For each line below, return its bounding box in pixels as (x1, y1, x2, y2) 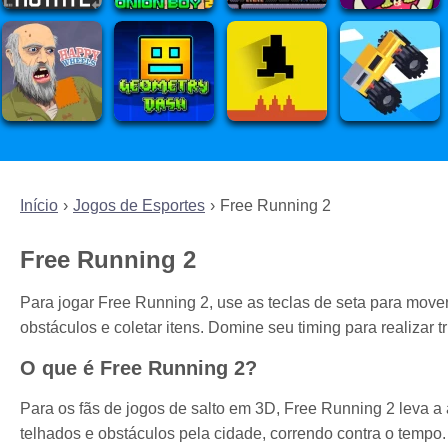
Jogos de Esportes (73, 197, 205, 215)
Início (20, 197, 58, 215)
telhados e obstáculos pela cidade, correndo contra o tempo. (20, 424, 446, 442)
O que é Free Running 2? (20, 356, 257, 379)
